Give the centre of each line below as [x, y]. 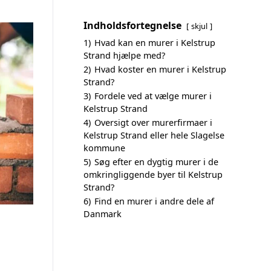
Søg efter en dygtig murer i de [156, 162]
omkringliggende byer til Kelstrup [153, 175]
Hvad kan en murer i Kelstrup [155, 43]
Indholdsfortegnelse [132, 25]
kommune [104, 148]
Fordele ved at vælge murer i [153, 96]
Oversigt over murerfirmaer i [153, 122]
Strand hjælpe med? [124, 55]
